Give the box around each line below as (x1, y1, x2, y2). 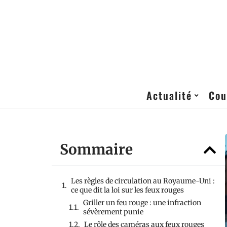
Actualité (146, 88, 192, 103)
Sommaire (60, 140, 133, 159)
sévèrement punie (83, 207, 143, 216)
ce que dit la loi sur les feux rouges (71, 185, 184, 195)
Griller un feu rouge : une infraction (83, 198, 201, 207)
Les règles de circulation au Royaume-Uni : (71, 176, 215, 185)
